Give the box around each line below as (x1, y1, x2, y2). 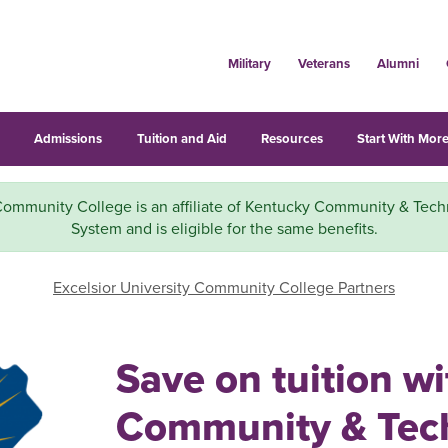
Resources (260, 129, 323, 148)
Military (227, 54, 271, 73)
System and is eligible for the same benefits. (70, 217, 378, 239)
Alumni (376, 54, 419, 73)
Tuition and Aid (136, 129, 227, 148)
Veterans (297, 54, 350, 73)
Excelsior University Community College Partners (53, 276, 395, 298)
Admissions (34, 129, 103, 148)
